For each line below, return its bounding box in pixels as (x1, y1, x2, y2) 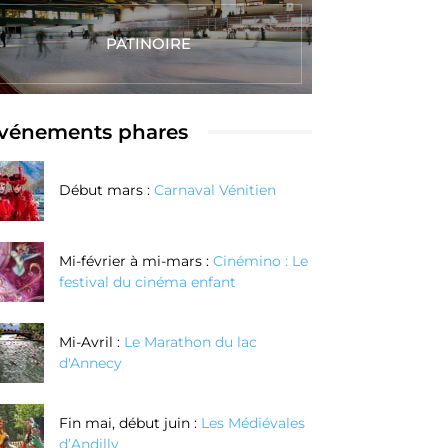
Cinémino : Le (213, 251, 308, 270)
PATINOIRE (105, 33, 191, 53)
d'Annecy (59, 353, 122, 372)
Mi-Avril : (59, 332, 124, 351)
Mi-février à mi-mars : (59, 251, 213, 270)
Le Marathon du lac (124, 332, 257, 351)
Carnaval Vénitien (154, 181, 276, 200)
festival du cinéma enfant (59, 272, 236, 291)
